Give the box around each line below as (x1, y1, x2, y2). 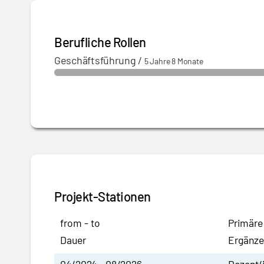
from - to (60, 216, 100, 229)
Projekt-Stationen (54, 189, 151, 204)
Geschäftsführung (54, 54, 136, 67)
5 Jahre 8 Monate (144, 56, 203, 66)
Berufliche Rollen (54, 34, 146, 49)
